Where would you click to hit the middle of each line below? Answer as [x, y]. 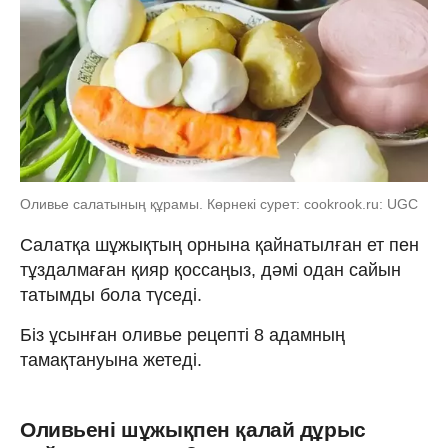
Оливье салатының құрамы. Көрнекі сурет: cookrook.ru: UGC [219, 203]
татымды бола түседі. [111, 294]
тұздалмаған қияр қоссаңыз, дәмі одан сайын [210, 269]
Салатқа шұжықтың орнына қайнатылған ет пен [219, 244]
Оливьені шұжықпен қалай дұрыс [193, 429]
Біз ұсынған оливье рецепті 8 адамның [182, 334]
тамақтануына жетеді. [111, 359]
